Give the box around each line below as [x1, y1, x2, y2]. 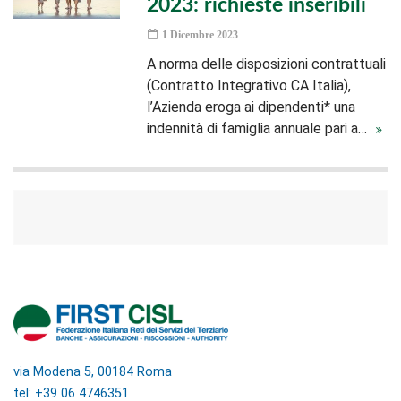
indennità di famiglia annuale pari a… [147, 120, 371, 137]
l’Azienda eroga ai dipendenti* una [147, 98, 356, 115]
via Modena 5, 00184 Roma [13, 364, 172, 380]
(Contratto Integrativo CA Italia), [147, 77, 352, 94]
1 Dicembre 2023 [159, 29, 239, 41]
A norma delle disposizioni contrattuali [147, 55, 387, 73]
